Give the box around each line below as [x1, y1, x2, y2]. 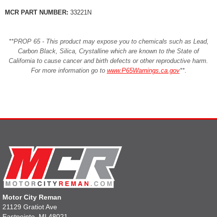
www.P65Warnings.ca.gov [107, 67, 180, 75]
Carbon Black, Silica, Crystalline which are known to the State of [18, 47, 199, 55]
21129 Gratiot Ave [2, 203, 57, 211]
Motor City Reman [2, 193, 62, 201]
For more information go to [31, 67, 107, 75]
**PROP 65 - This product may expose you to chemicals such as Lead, [8, 38, 209, 46]
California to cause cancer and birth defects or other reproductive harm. [9, 57, 208, 65]
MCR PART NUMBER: [5, 9, 68, 16]
